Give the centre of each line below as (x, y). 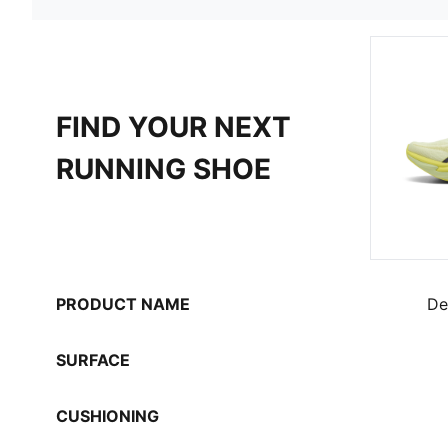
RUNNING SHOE (163, 168)
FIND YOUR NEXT (173, 126)
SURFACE (93, 359)
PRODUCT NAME (123, 303)
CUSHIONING (107, 415)
